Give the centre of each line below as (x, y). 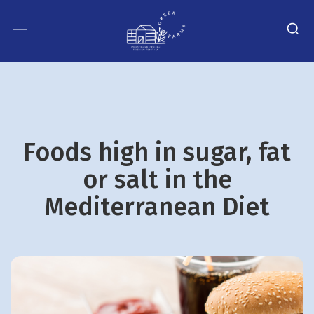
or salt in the (157, 179)
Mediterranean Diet (157, 206)
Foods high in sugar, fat (157, 152)
